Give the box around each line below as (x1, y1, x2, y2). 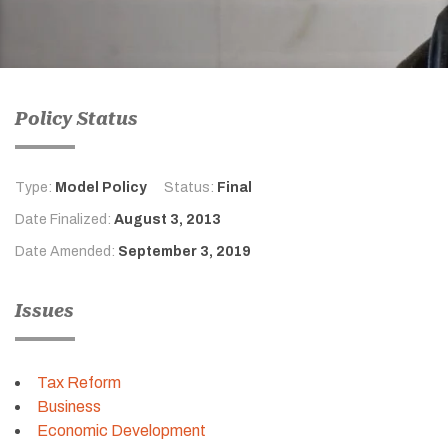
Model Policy (55, 179, 147, 195)
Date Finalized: (15, 211, 114, 227)
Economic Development (37, 421, 206, 439)
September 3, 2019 (118, 243, 251, 259)
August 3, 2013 (114, 211, 221, 227)
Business (37, 397, 101, 415)
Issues (15, 299, 74, 321)
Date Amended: (15, 243, 118, 259)
